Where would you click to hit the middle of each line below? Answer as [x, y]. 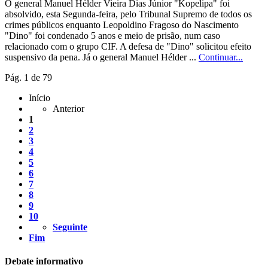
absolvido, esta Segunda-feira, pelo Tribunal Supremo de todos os [128, 14]
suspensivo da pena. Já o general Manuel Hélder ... [102, 57]
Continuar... [221, 57]
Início [39, 98]
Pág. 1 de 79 [28, 78]
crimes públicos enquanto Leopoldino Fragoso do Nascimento [122, 25]
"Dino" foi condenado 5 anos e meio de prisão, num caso [112, 36]
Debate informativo [44, 261]
